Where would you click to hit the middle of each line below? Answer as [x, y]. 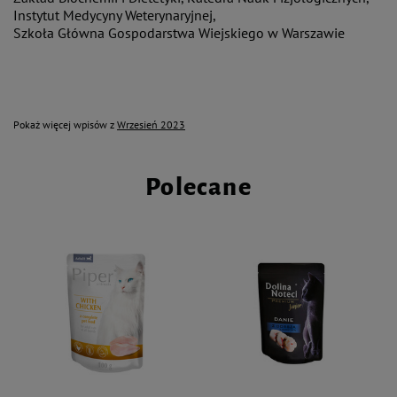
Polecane [198, 187]
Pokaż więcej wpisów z [65, 124]
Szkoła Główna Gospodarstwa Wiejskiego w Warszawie [181, 32]
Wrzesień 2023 [151, 124]
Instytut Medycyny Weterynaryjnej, [115, 15]
